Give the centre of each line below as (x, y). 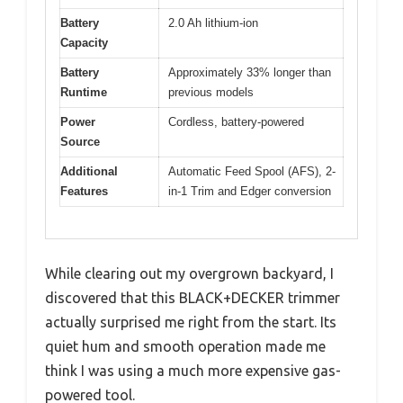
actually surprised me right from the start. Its (191, 322)
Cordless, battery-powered (236, 122)
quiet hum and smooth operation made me (185, 346)
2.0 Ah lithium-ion (213, 23)
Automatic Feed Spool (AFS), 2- (252, 172)
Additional (89, 172)
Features (84, 192)
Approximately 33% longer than (250, 73)
